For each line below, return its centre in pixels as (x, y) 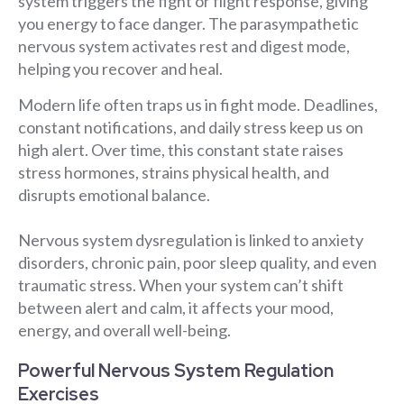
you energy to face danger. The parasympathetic (188, 24)
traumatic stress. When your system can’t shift (181, 285)
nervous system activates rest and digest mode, (184, 46)
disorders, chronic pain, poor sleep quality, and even (197, 262)
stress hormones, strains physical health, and (174, 172)
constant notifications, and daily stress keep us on (191, 127)
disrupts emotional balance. (114, 194)
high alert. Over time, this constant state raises (181, 149)
